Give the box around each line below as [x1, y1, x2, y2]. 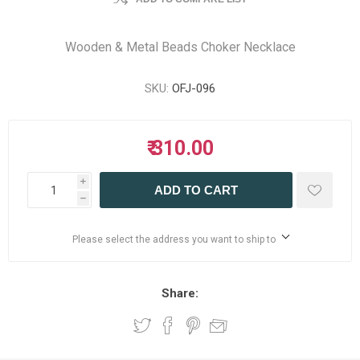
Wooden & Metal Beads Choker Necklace [64, 39, 296, 55]
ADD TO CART [154, 183, 238, 197]
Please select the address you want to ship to [72, 234, 276, 245]
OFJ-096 [172, 81, 215, 96]
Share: [162, 286, 198, 301]
